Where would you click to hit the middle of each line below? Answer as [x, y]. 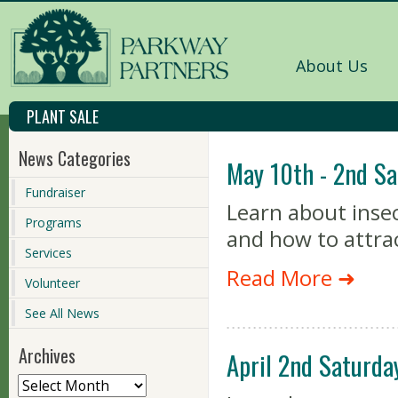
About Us [332, 66]
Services [48, 253]
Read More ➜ [291, 278]
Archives [47, 355]
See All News [62, 313]
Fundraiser [55, 192]
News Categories [75, 158]
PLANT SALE [63, 116]
